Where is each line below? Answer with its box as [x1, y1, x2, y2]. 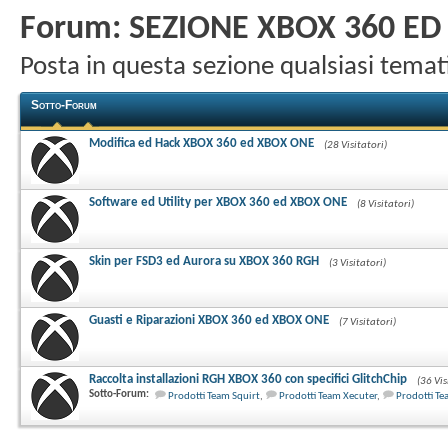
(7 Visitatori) [339, 317, 396, 328]
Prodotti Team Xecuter [279, 391, 377, 402]
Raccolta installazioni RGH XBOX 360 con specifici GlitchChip [89, 373, 407, 386]
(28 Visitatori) [324, 140, 387, 151]
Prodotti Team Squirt [168, 391, 260, 402]
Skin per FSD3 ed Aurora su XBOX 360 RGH [89, 255, 319, 268]
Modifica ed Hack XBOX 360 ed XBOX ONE [89, 137, 314, 150]
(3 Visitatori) [329, 258, 386, 269]
